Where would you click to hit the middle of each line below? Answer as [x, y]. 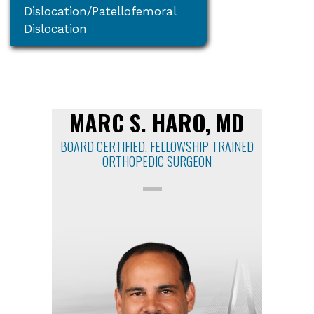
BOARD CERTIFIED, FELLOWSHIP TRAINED [157, 146]
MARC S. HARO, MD [157, 122]
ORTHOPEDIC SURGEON [157, 161]
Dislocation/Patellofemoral [101, 11]
